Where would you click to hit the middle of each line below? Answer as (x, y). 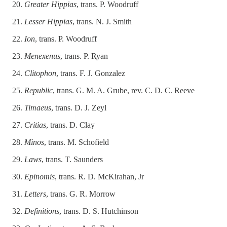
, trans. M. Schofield (77, 142)
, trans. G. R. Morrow (81, 194)
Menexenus (42, 56)
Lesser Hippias (48, 22)
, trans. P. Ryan (84, 56)
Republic (39, 91)
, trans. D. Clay (70, 125)
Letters (35, 194)
